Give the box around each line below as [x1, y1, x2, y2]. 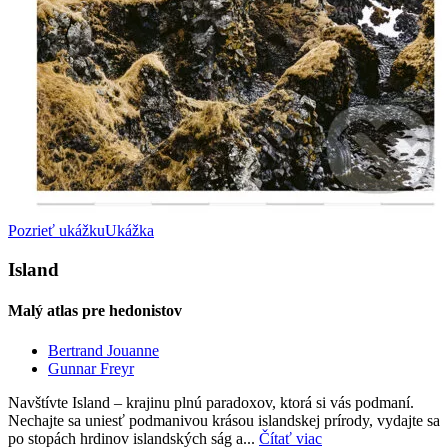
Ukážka [105, 222, 154, 240]
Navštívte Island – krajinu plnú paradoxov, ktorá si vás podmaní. [8, 393, 414, 411]
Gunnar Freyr [48, 359, 134, 377]
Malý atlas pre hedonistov [8, 302, 182, 320]
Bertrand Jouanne [48, 341, 159, 359]
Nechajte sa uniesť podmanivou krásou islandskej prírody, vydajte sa [8, 411, 440, 429]
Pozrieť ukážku [8, 222, 105, 240]
